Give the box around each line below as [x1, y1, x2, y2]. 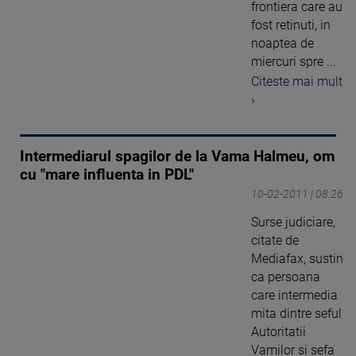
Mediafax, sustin [251, 250, 343, 266]
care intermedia [251, 287, 338, 303]
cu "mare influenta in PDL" [20, 165, 194, 184]
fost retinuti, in [251, 17, 331, 33]
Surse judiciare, [251, 214, 335, 230]
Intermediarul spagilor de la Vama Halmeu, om [20, 147, 335, 165]
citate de [251, 232, 299, 248]
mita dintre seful [251, 305, 342, 321]
